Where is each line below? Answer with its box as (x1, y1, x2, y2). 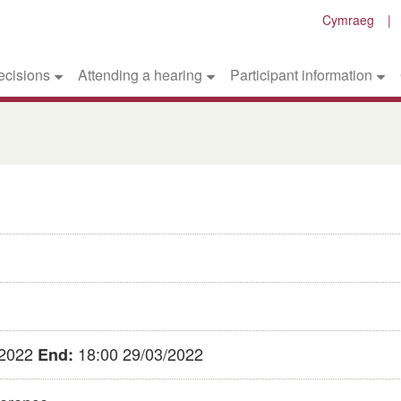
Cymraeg (322, 11, 374, 29)
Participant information (229, 64, 372, 86)
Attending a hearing (78, 64, 203, 86)
